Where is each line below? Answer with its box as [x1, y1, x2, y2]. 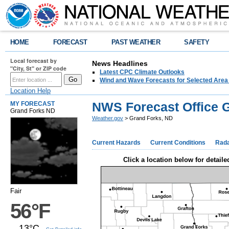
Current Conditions [150, 139, 205, 146]
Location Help [10, 87, 51, 95]
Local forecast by [10, 57, 57, 64]
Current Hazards [92, 139, 141, 146]
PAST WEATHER [111, 38, 161, 46]
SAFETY [184, 38, 210, 46]
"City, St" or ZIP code [10, 64, 66, 72]
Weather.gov [92, 115, 123, 121]
